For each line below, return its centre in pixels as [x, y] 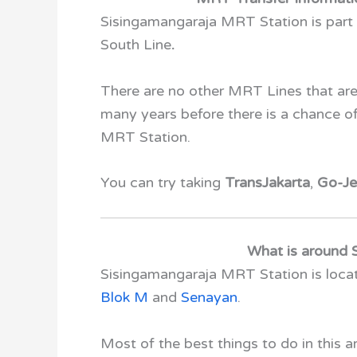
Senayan [209, 298]
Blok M [124, 298]
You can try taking [163, 183]
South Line [136, 44]
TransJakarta [267, 183]
